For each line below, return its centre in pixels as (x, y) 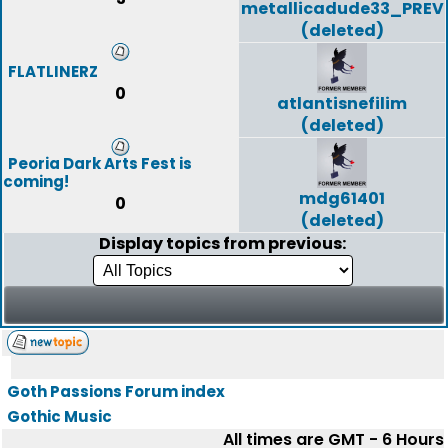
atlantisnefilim (342, 103)
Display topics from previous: (224, 243)
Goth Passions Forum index (116, 391)
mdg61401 (342, 198)
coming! (36, 181)
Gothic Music (59, 416)
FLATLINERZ (53, 71)
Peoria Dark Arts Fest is (100, 163)
